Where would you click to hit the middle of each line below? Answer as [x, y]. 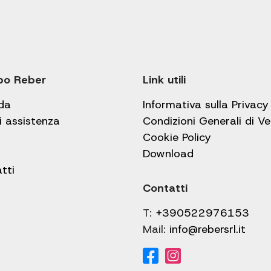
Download [168, 153]
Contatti [165, 188]
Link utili [164, 80]
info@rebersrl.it [207, 229]
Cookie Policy [177, 137]
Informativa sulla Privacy [206, 104]
